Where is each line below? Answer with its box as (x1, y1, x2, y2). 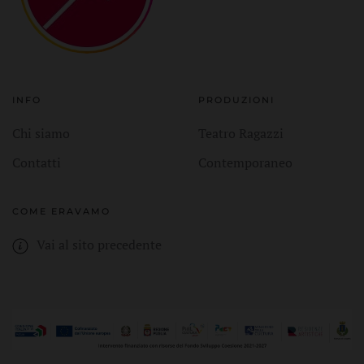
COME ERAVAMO (12, 206, 110, 217)
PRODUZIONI (198, 94, 275, 106)
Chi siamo (12, 124, 70, 142)
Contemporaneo (198, 154, 292, 171)
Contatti (12, 154, 61, 171)
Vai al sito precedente (37, 236, 162, 253)
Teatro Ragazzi (198, 124, 284, 142)
